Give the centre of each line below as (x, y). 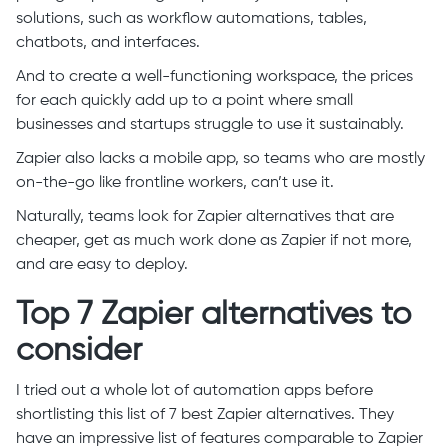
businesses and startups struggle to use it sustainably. (212, 125)
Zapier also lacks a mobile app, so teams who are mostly (220, 159)
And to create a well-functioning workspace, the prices (214, 77)
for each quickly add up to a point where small (184, 101)
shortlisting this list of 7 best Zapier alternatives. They (205, 415)
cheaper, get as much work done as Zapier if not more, (214, 241)
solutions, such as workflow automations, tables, (191, 19)
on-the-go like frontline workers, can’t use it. (177, 183)
